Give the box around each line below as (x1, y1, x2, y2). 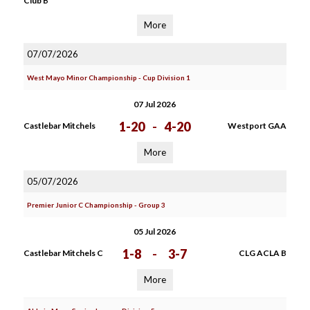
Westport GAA (227, 120, 286, 131)
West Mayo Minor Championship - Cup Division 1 (26, 73, 190, 82)
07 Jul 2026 (134, 99, 176, 109)
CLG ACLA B (238, 248, 286, 258)
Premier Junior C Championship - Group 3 (26, 201, 165, 209)
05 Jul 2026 (134, 226, 176, 237)
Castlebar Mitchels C (23, 248, 103, 258)
